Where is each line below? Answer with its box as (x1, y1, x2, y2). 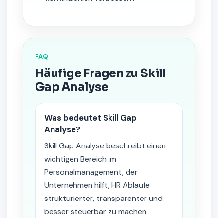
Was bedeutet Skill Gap (44, 112, 137, 123)
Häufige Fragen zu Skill (35, 66, 166, 81)
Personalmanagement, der (44, 167, 138, 177)
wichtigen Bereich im (44, 154, 116, 164)
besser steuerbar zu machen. (44, 206, 148, 217)
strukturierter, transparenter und (44, 193, 163, 203)
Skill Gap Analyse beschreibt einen (44, 141, 166, 151)
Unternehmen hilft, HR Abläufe (44, 180, 150, 190)
